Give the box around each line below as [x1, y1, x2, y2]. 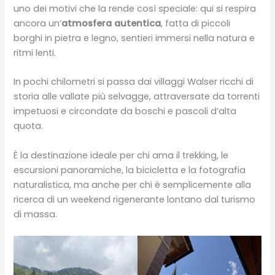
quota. [14, 120, 44, 133]
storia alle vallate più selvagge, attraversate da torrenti [14, 90, 260, 103]
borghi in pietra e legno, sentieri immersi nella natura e [14, 31, 255, 44]
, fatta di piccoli [161, 17, 231, 29]
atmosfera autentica [61, 17, 161, 29]
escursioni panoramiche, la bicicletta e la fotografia [14, 163, 246, 176]
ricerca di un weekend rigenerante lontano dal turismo [14, 193, 256, 206]
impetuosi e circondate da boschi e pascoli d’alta [14, 105, 237, 118]
